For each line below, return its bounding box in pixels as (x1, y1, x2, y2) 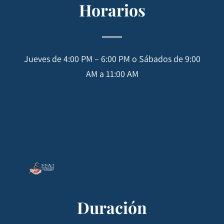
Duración (77, 196, 147, 218)
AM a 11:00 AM (85, 68, 138, 80)
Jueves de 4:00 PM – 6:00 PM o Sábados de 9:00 (23, 53, 200, 65)
